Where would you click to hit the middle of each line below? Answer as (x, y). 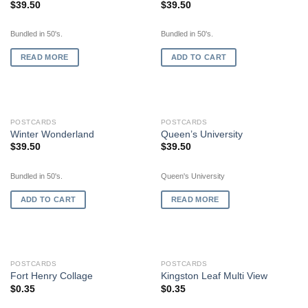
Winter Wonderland (52, 134)
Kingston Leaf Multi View (214, 276)
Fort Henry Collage (51, 276)
